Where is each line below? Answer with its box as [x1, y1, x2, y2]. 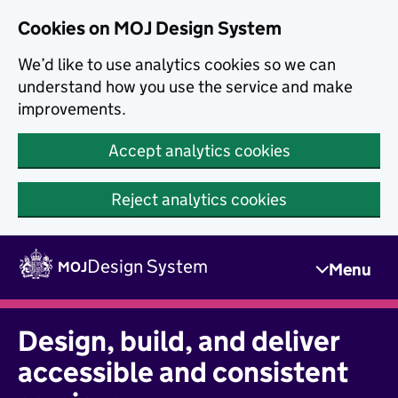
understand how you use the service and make [18, 76, 353, 97]
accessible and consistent [18, 354, 348, 390]
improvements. [18, 99, 126, 119]
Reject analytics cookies [111, 189, 287, 210]
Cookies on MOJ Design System [18, 17, 282, 40]
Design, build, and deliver [18, 323, 339, 359]
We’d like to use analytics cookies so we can [18, 54, 336, 75]
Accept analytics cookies [107, 140, 291, 161]
